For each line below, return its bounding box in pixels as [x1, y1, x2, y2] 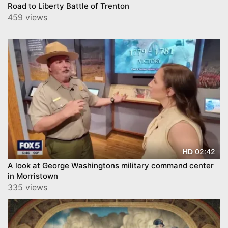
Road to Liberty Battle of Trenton [8, 1, 129, 11]
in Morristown [8, 171, 58, 181]
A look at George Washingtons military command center [8, 161, 214, 171]
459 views [8, 12, 47, 22]
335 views [8, 182, 47, 193]
